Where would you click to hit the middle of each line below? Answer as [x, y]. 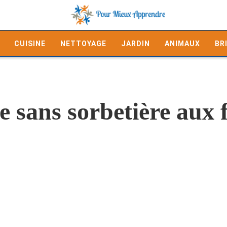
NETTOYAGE [83, 44]
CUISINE [30, 44]
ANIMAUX [182, 44]
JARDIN [136, 44]
